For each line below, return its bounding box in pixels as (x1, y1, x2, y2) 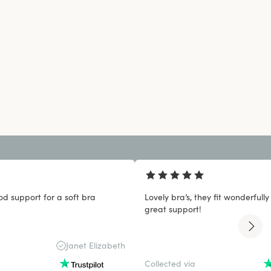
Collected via (145, 258, 196, 269)
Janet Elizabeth (66, 240, 126, 251)
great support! (145, 203, 202, 215)
